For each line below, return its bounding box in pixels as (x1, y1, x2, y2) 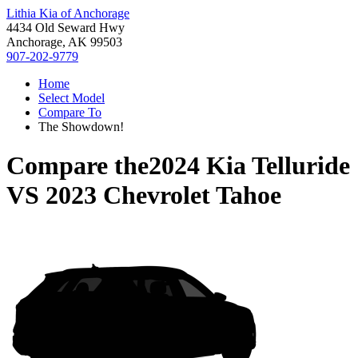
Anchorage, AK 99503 (6, 35, 122, 49)
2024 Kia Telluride (149, 151, 350, 181)
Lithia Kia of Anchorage (6, 6, 129, 20)
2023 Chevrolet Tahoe (46, 181, 281, 210)
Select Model (38, 91, 105, 105)
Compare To (38, 105, 101, 119)
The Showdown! (38, 120, 124, 133)
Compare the (6, 151, 149, 181)
